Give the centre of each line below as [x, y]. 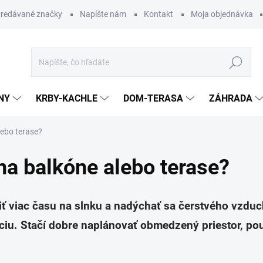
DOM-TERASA [153, 98]
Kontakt [159, 14]
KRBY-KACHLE [67, 98]
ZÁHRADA [231, 98]
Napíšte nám [103, 14]
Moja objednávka [222, 14]
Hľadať [236, 63]
